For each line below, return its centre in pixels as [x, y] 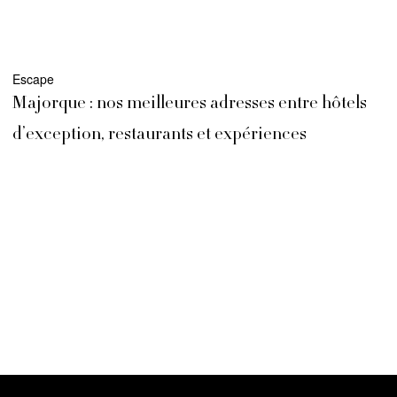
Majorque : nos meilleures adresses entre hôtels [190, 105]
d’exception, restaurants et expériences [160, 136]
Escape [33, 79]
